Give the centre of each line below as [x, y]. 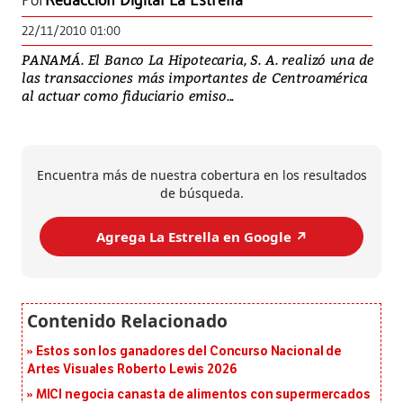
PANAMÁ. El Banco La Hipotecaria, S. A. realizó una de [198, 60]
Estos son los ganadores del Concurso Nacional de [189, 352]
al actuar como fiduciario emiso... [128, 96]
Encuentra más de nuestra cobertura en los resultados [201, 175]
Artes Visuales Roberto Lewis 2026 [132, 370]
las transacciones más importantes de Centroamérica [195, 78]
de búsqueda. [201, 193]
